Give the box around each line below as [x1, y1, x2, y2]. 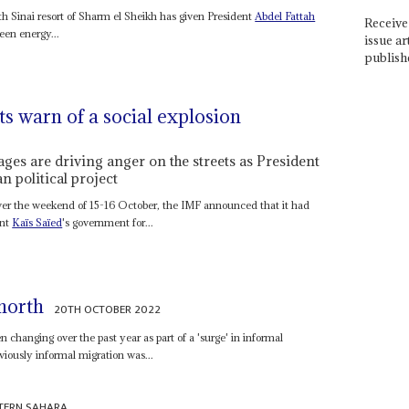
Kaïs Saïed [12, 215, 63, 230]
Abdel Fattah [255, 8, 316, 23]
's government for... [62, 215, 154, 230]
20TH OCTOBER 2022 [54, 299, 162, 320]
